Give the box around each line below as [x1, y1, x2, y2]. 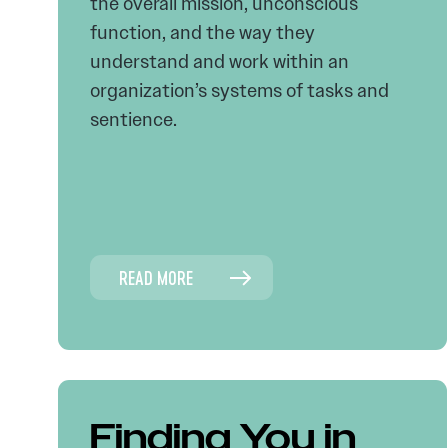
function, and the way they [90, 20, 315, 45]
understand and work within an [90, 49, 349, 74]
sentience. [90, 107, 177, 132]
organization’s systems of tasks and [90, 78, 389, 103]
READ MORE [119, 266, 193, 289]
